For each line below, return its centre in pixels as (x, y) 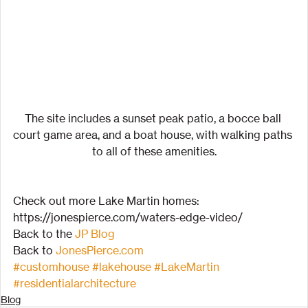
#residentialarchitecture (75, 283)
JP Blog (95, 233)
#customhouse (51, 266)
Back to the (44, 233)
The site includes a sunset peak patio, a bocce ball (154, 118)
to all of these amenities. (154, 151)
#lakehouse (122, 266)
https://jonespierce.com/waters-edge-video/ (128, 217)
